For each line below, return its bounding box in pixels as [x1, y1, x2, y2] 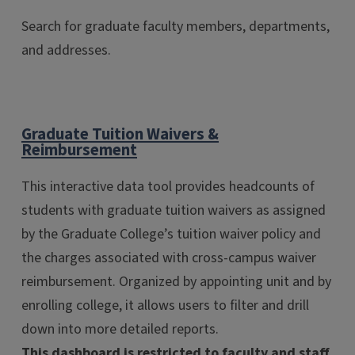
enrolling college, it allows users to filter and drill [21, 295, 309, 315]
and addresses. [21, 40, 114, 60]
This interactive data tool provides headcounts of [21, 176, 315, 197]
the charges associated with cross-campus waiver [21, 247, 316, 268]
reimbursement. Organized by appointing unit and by [21, 271, 331, 292]
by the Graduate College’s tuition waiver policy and [21, 223, 321, 244]
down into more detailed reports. [21, 319, 219, 339]
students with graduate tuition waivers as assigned [21, 200, 326, 220]
